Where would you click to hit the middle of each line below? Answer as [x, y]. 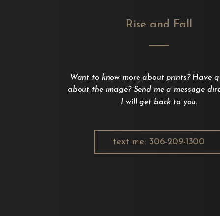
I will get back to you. [159, 102]
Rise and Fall [159, 25]
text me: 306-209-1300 [159, 142]
